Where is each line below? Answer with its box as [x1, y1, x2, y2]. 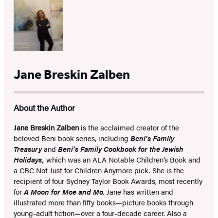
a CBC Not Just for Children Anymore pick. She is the [14, 165, 184, 176]
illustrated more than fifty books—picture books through [14, 197, 193, 208]
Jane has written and [107, 186, 173, 197]
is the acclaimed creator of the [81, 122, 179, 133]
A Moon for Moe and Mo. [24, 186, 107, 197]
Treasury [14, 144, 42, 154]
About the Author [14, 102, 75, 114]
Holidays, [14, 154, 46, 165]
